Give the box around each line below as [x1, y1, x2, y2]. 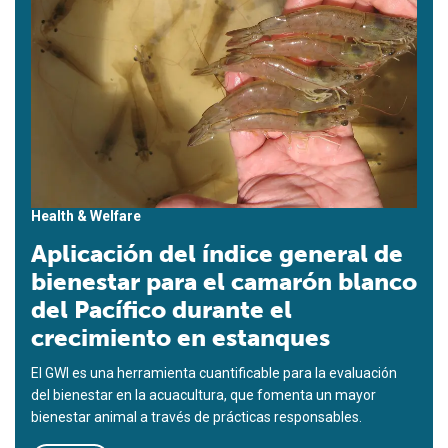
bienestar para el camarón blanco [31, 267, 417, 297]
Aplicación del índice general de [31, 239, 403, 269]
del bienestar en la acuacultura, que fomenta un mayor [31, 387, 376, 404]
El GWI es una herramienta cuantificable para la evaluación [31, 365, 397, 382]
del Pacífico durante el [31, 295, 292, 325]
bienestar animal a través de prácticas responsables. [31, 409, 362, 426]
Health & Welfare [31, 208, 141, 225]
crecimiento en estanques [31, 323, 330, 353]
